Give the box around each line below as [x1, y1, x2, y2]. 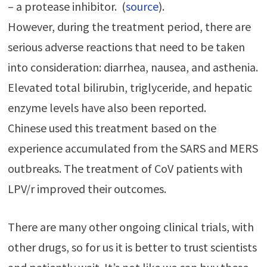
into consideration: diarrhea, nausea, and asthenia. [7, 60, 258, 75]
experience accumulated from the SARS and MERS [7, 141, 258, 156]
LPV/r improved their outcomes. [7, 181, 166, 197]
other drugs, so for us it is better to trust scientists [7, 240, 257, 255]
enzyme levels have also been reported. [7, 100, 206, 116]
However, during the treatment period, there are [7, 19, 251, 35]
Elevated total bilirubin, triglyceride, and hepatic [7, 80, 252, 95]
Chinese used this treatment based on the [7, 120, 216, 136]
